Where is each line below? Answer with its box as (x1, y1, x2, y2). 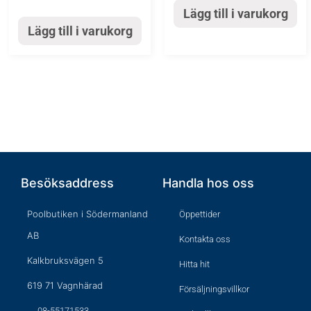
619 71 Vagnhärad (27, 280, 103, 292)
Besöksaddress (21, 176, 114, 191)
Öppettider (179, 209, 220, 220)
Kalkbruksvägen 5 (27, 255, 103, 267)
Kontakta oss (179, 234, 230, 245)
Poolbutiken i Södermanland (27, 208, 148, 220)
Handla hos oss (162, 176, 254, 191)
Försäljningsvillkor (179, 284, 249, 295)
